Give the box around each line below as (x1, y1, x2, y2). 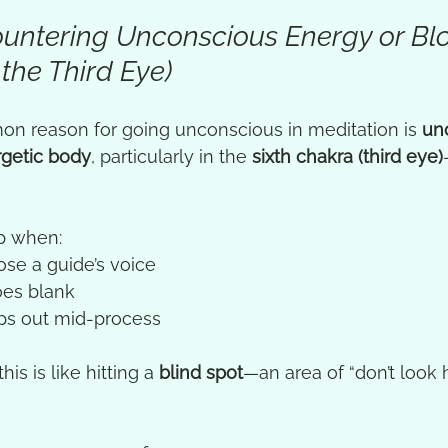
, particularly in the (91, 146, 252, 168)
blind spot (159, 362, 243, 384)
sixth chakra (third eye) (252, 146, 443, 168)
